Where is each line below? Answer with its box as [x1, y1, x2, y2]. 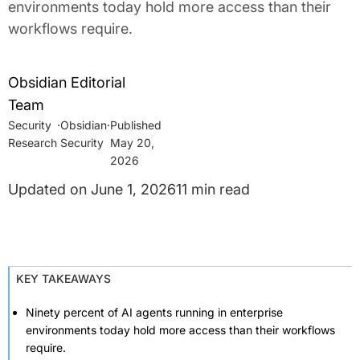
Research [8, 136, 57, 149]
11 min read [176, 181, 250, 198]
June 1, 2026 [91, 181, 176, 198]
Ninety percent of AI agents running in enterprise [26, 305, 283, 319]
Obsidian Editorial [8, 74, 125, 91]
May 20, [110, 136, 154, 149]
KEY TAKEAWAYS [16, 272, 111, 285]
